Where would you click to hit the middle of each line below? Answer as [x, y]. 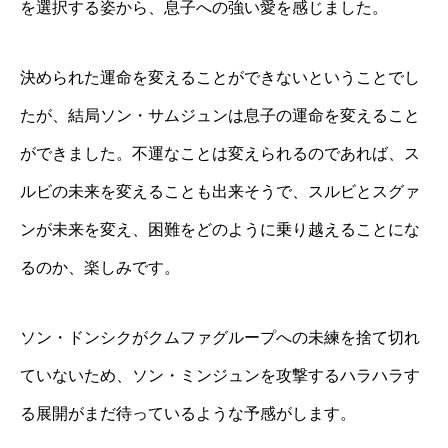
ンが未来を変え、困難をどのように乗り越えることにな [220, 229]
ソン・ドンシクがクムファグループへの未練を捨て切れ [220, 337]
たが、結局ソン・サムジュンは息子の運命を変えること [220, 115]
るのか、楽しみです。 [100, 267]
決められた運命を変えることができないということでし [220, 77]
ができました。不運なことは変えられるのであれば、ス [220, 153]
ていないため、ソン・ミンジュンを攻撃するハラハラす [220, 375]
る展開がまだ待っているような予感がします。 [188, 413]
